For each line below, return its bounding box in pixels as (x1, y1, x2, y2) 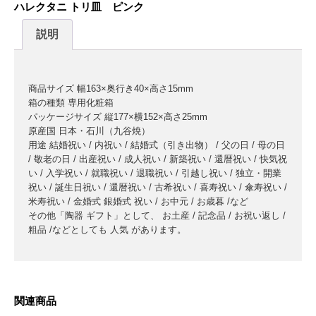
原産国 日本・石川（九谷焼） (28, 125, 150, 136)
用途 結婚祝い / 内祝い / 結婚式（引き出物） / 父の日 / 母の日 (28, 139, 285, 150)
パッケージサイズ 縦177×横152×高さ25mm (28, 111, 207, 122)
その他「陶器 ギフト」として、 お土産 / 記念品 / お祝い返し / (28, 209, 286, 221)
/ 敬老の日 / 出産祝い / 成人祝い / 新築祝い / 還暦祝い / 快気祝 (28, 153, 287, 164)
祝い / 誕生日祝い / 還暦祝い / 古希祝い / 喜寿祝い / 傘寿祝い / (28, 181, 287, 193)
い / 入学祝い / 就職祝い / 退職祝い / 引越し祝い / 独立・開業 (28, 167, 281, 178)
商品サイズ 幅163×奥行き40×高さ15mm (28, 83, 193, 94)
